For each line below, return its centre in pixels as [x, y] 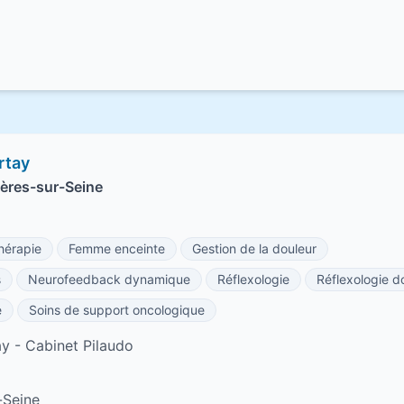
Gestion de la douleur [254, 248]
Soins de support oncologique [117, 310]
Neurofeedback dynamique [109, 279]
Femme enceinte [117, 248]
